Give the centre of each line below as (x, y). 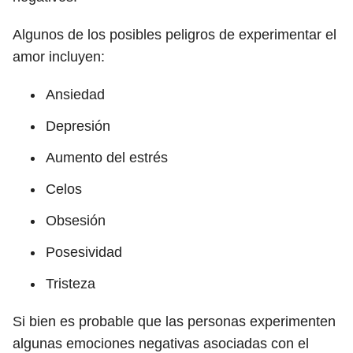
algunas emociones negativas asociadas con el (161, 344)
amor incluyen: (59, 57)
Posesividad (84, 252)
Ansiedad (75, 95)
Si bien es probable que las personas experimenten (174, 321)
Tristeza (71, 284)
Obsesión (76, 221)
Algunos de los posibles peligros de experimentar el (175, 35)
